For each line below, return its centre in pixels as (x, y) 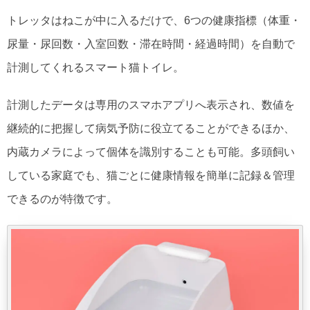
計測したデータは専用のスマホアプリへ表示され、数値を (151, 105)
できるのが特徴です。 (62, 199)
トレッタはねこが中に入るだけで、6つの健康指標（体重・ (154, 20)
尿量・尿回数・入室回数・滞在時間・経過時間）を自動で (151, 44)
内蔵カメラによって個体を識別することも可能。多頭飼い (151, 152)
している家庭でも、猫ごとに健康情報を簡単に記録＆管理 (151, 175)
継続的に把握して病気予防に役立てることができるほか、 (151, 128)
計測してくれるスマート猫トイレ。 (95, 67)
